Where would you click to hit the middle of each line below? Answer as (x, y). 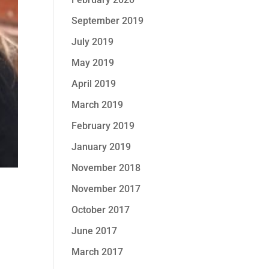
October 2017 (101, 210)
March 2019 (98, 105)
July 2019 (93, 42)
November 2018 (106, 168)
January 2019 (101, 147)
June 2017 (95, 231)
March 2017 (98, 252)
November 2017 (106, 189)
